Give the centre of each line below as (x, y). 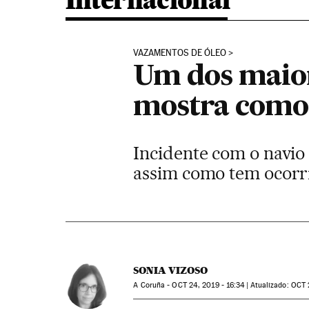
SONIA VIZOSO (171, 270)
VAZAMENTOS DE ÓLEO (180, 53)
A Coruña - (153, 285)
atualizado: (272, 285)
